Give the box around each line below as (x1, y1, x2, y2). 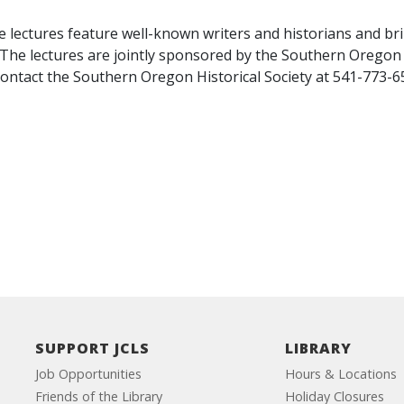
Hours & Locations (285, 365, 398, 382)
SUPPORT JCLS (34, 338, 150, 358)
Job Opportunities (34, 365, 142, 382)
